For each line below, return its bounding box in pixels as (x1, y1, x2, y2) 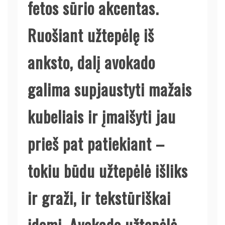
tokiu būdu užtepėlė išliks (28, 158, 188, 182)
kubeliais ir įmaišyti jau (28, 104, 176, 128)
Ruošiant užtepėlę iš (28, 23, 154, 47)
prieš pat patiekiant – (28, 131, 165, 155)
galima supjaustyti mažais (28, 77, 192, 101)
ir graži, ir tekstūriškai (28, 185, 171, 209)
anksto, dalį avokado (28, 50, 155, 74)
